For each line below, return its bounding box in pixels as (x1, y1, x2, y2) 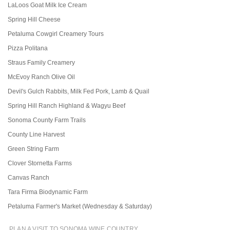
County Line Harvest (8, 130, 65, 138)
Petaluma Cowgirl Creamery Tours (8, 30, 104, 37)
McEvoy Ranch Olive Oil (8, 73, 75, 81)
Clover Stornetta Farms (8, 159, 72, 167)
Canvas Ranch (8, 174, 49, 181)
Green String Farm (8, 145, 59, 152)
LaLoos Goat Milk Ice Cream (8, 1, 87, 9)
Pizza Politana (8, 44, 48, 52)
